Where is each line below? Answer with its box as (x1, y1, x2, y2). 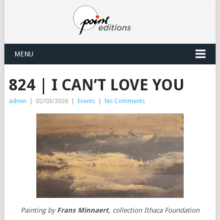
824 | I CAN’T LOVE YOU (8, 76, 185, 94)
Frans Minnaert (56, 206, 109, 214)
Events (77, 97, 95, 105)
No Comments (104, 97, 145, 105)
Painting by (20, 206, 57, 214)
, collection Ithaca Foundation (108, 206, 199, 214)
